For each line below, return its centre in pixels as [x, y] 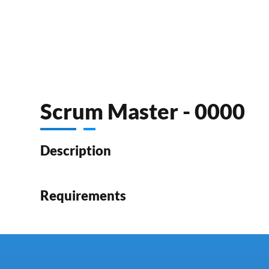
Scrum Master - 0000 [143, 111]
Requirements [83, 195]
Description [76, 151]
